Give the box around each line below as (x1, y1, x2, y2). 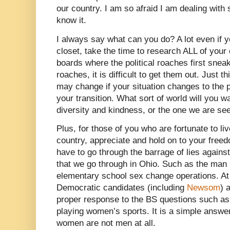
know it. (56, 15, 86, 26)
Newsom (187, 182, 220, 193)
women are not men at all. (56, 218, 156, 228)
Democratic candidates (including (56, 182, 187, 193)
